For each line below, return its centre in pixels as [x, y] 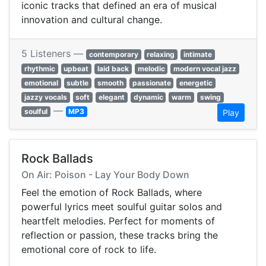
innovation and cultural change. [92, 20]
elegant [111, 97]
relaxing [161, 55]
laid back [113, 69]
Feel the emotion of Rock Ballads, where [112, 193]
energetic [196, 83]
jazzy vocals [45, 97]
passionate [151, 83]
